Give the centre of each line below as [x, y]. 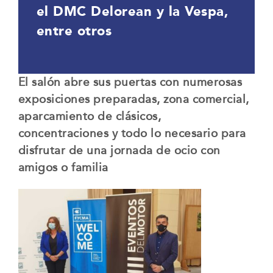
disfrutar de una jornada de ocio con [119, 151]
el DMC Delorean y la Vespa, [133, 11]
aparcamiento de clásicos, [90, 116]
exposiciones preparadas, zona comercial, [133, 99]
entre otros [74, 31]
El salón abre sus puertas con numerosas [130, 82]
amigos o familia [63, 168]
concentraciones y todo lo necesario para [132, 133]
